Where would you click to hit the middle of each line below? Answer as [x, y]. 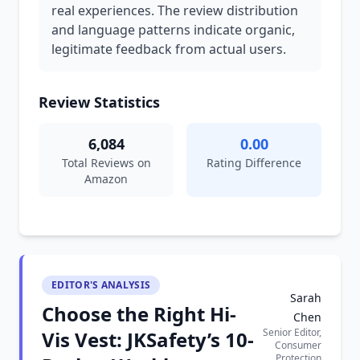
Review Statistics [99, 102]
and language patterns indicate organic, [173, 30]
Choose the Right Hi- [139, 314]
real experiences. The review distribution [175, 10]
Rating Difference [254, 163]
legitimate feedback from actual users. [169, 49]
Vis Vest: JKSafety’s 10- [148, 340]
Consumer [298, 345]
